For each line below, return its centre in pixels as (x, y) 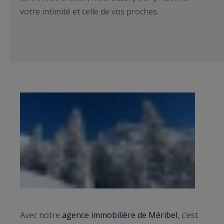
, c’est (188, 215)
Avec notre (41, 215)
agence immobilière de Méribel (120, 215)
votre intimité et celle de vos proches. (91, 11)
